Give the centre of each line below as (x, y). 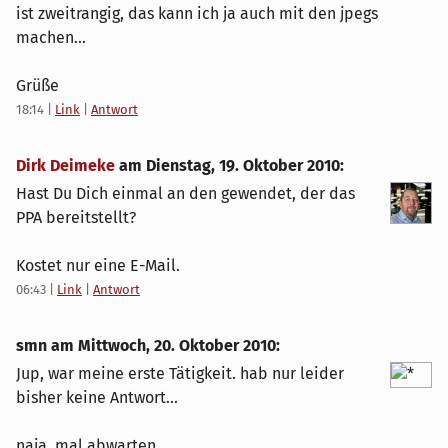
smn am (47, 346)
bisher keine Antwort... (97, 398)
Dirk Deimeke (65, 166)
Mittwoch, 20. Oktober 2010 (177, 346)
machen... (51, 38)
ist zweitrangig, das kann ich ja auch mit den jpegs (197, 14)
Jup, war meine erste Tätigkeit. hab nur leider (180, 374)
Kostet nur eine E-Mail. (98, 266)
